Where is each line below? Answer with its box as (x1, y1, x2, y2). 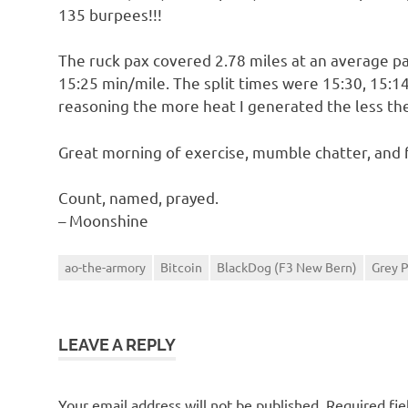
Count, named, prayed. (58, 188, 219, 208)
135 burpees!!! (58, 4, 162, 24)
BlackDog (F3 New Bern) (217, 258, 357, 275)
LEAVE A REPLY (58, 334, 176, 354)
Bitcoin (160, 258, 202, 275)
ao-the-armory (65, 258, 146, 275)
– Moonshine (58, 210, 148, 230)
